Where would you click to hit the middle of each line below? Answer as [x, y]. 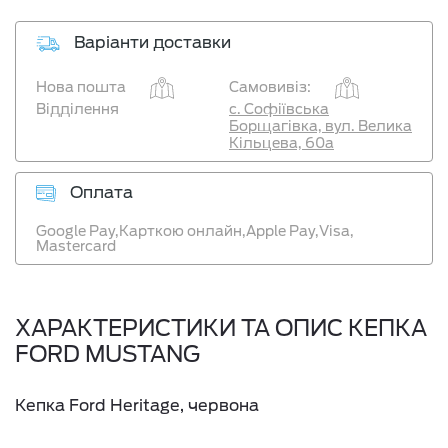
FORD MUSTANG [107, 354]
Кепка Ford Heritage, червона [137, 405]
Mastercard [76, 246]
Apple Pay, [282, 231]
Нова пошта [81, 87]
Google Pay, [77, 231]
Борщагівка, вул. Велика [320, 126]
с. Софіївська [279, 109]
